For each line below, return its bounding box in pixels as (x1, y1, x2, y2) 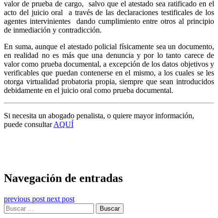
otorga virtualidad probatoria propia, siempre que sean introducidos (4, 77, 214, 86)
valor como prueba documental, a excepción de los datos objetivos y (4, 60, 214, 69)
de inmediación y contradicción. (4, 26, 102, 35)
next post (45, 195, 74, 203)
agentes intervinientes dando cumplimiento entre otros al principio (4, 17, 214, 26)
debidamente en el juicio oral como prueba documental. (4, 86, 173, 95)
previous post (4, 195, 45, 203)
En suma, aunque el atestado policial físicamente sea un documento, (4, 42, 214, 51)
